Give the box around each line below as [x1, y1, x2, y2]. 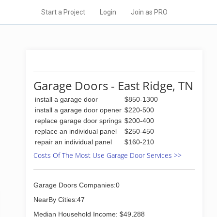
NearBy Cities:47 [33, 196, 85, 203]
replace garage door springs [35, 117, 122, 124]
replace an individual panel [35, 127, 117, 135]
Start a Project [41, 8, 85, 16]
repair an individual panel [35, 138, 112, 146]
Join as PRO [131, 8, 168, 16]
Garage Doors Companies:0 [33, 181, 120, 189]
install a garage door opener [35, 106, 122, 114]
